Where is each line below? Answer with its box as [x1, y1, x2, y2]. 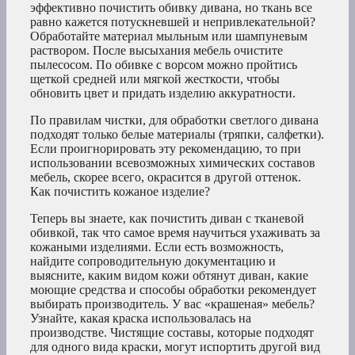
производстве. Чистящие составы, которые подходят [30, 326, 314, 340]
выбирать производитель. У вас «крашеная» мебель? [30, 297, 315, 311]
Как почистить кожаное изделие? [30, 185, 210, 199]
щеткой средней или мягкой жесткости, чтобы [30, 72, 280, 86]
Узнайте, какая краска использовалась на [30, 311, 251, 326]
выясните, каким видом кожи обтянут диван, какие [30, 269, 308, 283]
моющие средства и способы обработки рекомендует [30, 283, 316, 297]
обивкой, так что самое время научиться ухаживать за [30, 226, 320, 240]
